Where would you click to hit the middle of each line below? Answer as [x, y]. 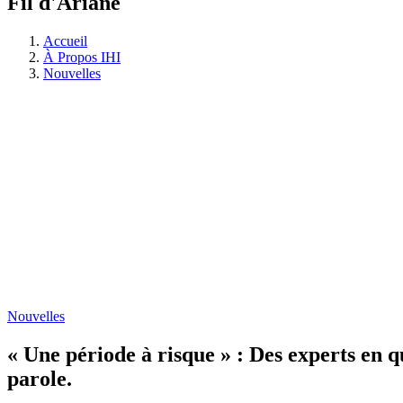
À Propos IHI [82, 57]
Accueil [65, 40]
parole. [40, 378]
